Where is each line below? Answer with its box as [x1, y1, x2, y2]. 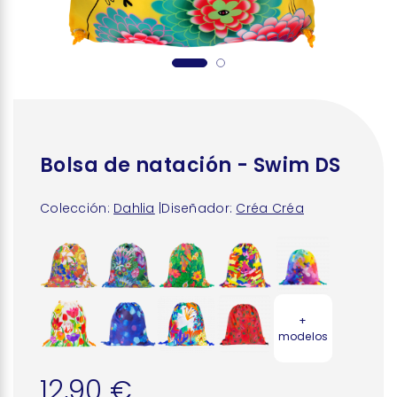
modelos [277, 328, 329, 344]
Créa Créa [236, 199, 304, 217]
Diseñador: [161, 199, 233, 217]
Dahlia [113, 199, 155, 217]
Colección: [40, 199, 110, 217]
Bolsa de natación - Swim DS [40, 152, 341, 179]
